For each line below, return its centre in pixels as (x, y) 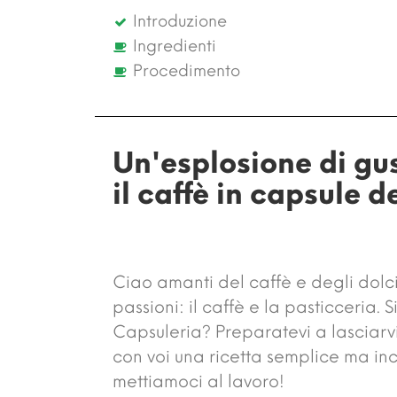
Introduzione (179, 21)
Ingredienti (174, 46)
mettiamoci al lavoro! (198, 381)
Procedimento (186, 70)
